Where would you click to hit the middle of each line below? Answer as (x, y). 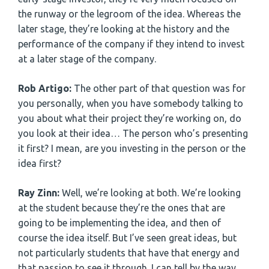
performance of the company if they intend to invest (131, 44)
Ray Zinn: (40, 193)
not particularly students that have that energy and (129, 253)
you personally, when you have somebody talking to (131, 104)
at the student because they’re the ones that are (122, 208)
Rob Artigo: (46, 89)
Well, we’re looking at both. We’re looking (151, 193)
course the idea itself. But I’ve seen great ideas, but (127, 238)
